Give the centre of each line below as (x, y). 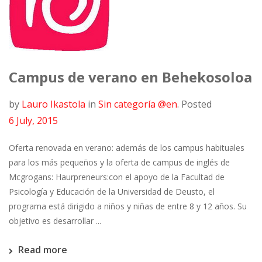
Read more (43, 250)
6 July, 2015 (33, 120)
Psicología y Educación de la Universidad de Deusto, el (112, 192)
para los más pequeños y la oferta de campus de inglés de (119, 162)
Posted (196, 104)
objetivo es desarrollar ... (55, 221)
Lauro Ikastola (54, 104)
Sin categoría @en (138, 104)
